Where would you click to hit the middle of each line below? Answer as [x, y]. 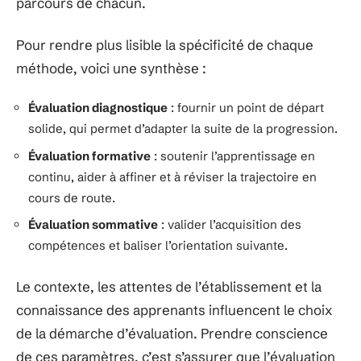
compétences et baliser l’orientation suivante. [158, 245]
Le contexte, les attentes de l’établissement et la [169, 286]
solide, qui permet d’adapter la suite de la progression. [183, 129]
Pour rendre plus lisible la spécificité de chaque [165, 44]
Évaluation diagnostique [98, 108]
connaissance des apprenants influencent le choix [174, 309]
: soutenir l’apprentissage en [233, 156]
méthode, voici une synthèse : [111, 68]
